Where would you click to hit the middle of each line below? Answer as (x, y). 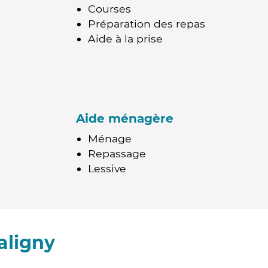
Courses (109, 9)
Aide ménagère (125, 118)
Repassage (117, 153)
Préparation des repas (147, 24)
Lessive (107, 168)
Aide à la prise (125, 39)
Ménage (110, 138)
